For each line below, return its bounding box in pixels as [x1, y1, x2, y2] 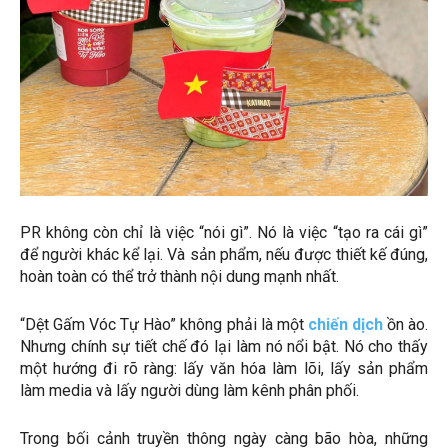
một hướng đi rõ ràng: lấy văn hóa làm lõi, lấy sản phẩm [20, 358, 428, 378]
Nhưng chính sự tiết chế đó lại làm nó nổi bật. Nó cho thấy [20, 336, 428, 356]
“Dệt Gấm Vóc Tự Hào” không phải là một [20, 314, 308, 334]
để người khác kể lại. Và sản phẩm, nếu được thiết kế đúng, [20, 244, 428, 264]
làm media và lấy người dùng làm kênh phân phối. [20, 380, 359, 400]
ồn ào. [382, 314, 429, 334]
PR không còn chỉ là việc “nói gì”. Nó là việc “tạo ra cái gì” [20, 222, 428, 242]
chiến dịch [307, 314, 383, 334]
